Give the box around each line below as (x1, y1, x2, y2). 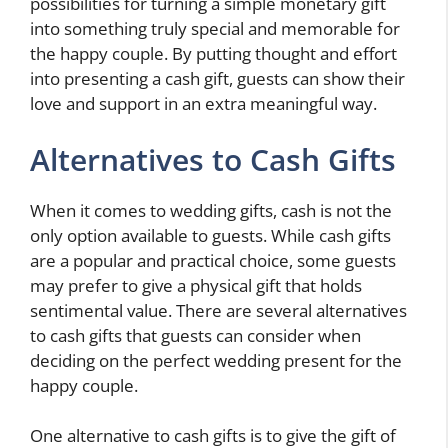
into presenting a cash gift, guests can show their (30, 67, 405, 91)
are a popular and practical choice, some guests (30, 248, 396, 272)
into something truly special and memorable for (30, 17, 400, 41)
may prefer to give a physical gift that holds (30, 273, 362, 297)
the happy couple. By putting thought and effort (30, 42, 397, 66)
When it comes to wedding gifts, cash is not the (30, 198, 392, 222)
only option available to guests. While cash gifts (30, 223, 391, 247)
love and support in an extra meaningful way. (30, 92, 377, 116)
